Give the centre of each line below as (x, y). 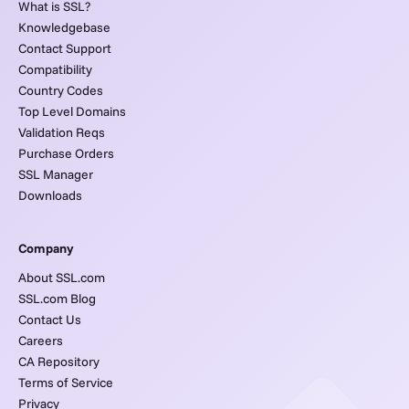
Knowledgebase (64, 28)
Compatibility (55, 70)
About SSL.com (62, 278)
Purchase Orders (66, 154)
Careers (41, 341)
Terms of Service (66, 383)
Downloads (50, 196)
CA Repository (59, 362)
